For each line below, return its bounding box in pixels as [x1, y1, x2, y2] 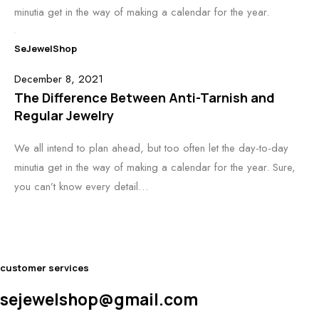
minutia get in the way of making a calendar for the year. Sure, [14, 159, 296, 175]
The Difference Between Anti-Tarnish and [14, 89, 275, 106]
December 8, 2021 [14, 71, 103, 87]
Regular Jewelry [14, 107, 114, 124]
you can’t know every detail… [14, 179, 148, 194]
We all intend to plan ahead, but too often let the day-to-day [14, 140, 288, 156]
